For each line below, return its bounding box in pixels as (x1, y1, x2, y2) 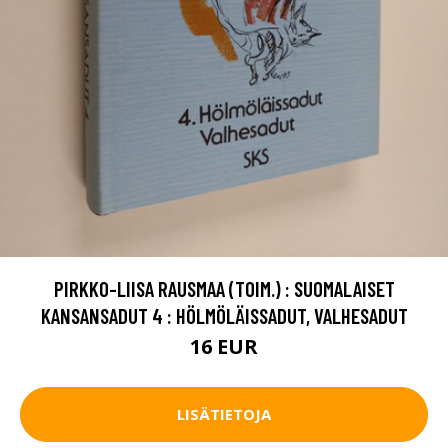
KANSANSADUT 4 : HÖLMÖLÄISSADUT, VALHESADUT (40, 302, 408, 328)
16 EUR (190, 332, 258, 360)
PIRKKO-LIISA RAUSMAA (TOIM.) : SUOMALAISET (53, 275, 395, 301)
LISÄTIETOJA (177, 404, 271, 425)
